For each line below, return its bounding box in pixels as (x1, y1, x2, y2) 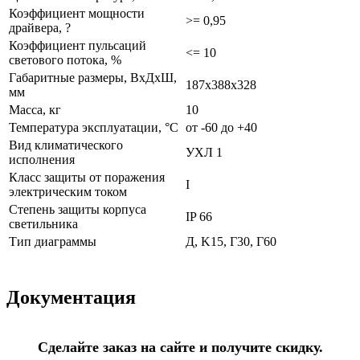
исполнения (9, 153, 75, 167)
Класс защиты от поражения (9, 170, 165, 185)
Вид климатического (9, 138, 123, 153)
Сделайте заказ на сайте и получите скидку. (37, 339, 323, 356)
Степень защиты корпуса (9, 202, 146, 217)
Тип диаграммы (9, 235, 96, 249)
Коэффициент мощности (9, 6, 145, 21)
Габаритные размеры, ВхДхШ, (9, 71, 177, 85)
